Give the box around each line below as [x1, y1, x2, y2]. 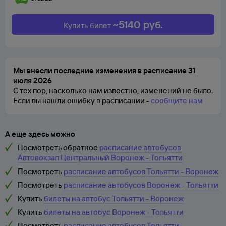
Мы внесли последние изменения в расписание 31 [13, 66, 196, 75]
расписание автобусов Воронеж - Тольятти [64, 180, 218, 190]
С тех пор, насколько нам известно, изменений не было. [13, 86, 213, 95]
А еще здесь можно [5, 129, 75, 139]
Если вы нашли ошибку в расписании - [13, 96, 149, 105]
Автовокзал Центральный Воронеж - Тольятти [18, 153, 183, 162]
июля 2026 [13, 76, 52, 85]
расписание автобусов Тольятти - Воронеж [64, 166, 218, 176]
